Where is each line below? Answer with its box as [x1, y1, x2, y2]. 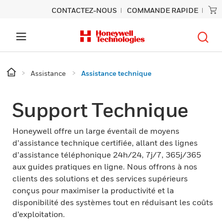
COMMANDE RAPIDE [127, 6, 198, 14]
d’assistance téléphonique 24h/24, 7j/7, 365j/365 [12, 150, 201, 160]
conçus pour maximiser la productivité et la [12, 185, 174, 195]
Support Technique [11, 98, 188, 121]
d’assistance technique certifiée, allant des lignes [12, 138, 198, 148]
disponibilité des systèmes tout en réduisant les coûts [12, 197, 213, 207]
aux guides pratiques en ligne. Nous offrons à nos [12, 162, 197, 171]
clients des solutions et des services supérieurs [12, 173, 188, 183]
